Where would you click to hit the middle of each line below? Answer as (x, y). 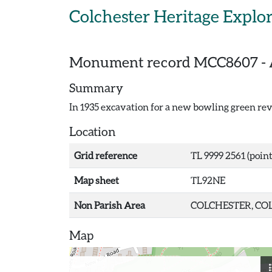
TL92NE (208, 180)
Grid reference (106, 155)
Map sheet (97, 180)
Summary (96, 87)
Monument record (131, 62)
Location (93, 131)
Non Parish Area (110, 205)
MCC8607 (226, 62)
